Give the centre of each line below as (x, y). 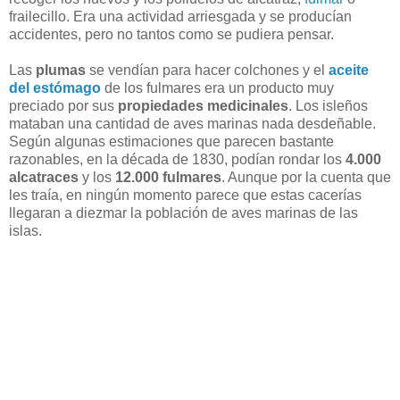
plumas (62, 70)
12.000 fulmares (168, 177)
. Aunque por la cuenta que (306, 177)
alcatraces (44, 177)
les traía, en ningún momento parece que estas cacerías (185, 195)
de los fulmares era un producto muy (217, 87)
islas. (25, 230)
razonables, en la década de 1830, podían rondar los (177, 159)
